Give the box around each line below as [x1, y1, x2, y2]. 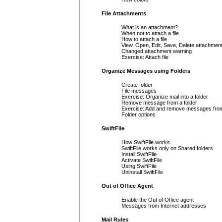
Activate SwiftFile [121, 157, 162, 163]
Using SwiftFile [121, 163, 157, 169]
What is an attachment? [121, 24, 178, 30]
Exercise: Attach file [121, 54, 168, 60]
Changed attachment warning [121, 48, 192, 54]
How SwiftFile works [121, 139, 170, 145]
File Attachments [102, 10, 146, 16]
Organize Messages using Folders [102, 67, 190, 74]
